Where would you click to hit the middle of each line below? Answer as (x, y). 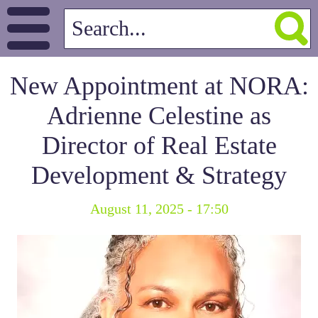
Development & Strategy (159, 175)
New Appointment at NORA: (159, 86)
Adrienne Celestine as (159, 116)
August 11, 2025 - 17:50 (159, 209)
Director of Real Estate (159, 146)
